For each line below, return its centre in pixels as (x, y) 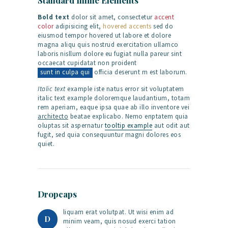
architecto (53, 116)
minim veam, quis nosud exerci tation (119, 221)
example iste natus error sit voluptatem (125, 89)
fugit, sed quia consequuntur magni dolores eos (109, 134)
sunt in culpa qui (65, 72)
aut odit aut (171, 125)
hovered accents (127, 26)
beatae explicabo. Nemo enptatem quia (128, 116)
